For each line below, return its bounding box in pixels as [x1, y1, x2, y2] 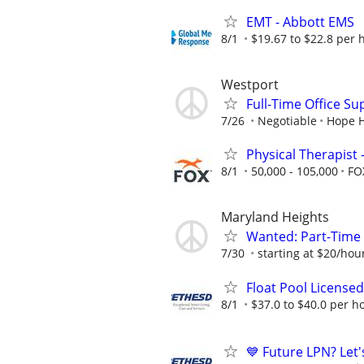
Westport [221, 75, 279, 93]
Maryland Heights [221, 208, 329, 227]
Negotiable [258, 112, 317, 128]
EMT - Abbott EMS [246, 12, 354, 31]
